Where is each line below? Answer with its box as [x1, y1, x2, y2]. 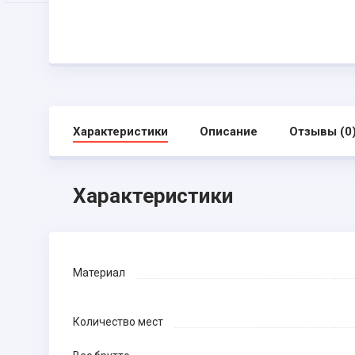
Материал [73, 266, 125, 279]
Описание [200, 124, 258, 139]
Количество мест [73, 315, 163, 328]
